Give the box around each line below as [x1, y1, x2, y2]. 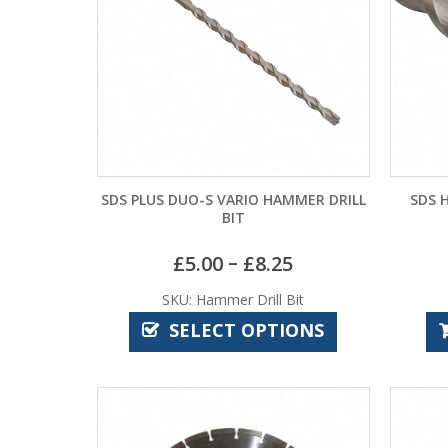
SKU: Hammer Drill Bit [162, 290, 305, 310]
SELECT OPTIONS [169, 318, 325, 343]
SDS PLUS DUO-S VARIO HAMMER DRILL [100, 189, 366, 209]
